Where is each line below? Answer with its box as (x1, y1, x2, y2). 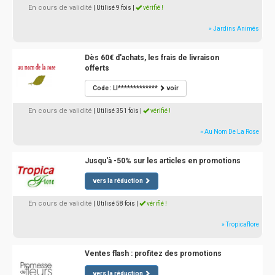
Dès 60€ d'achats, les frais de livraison (84, 53, 219, 63)
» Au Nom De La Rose (200, 128, 259, 136)
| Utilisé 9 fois (93, 4, 131, 12)
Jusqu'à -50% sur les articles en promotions (84, 157, 241, 166)
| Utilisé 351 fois (93, 107, 139, 115)
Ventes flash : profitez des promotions (84, 249, 222, 258)
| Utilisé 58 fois (93, 200, 135, 207)
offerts (84, 64, 109, 73)
